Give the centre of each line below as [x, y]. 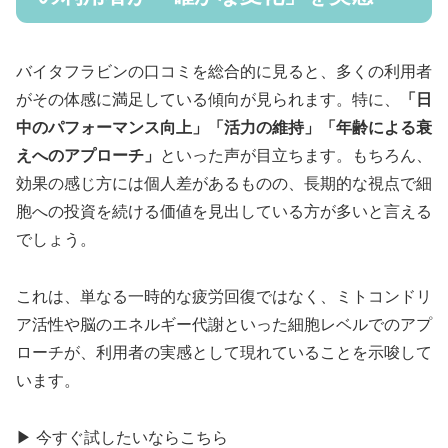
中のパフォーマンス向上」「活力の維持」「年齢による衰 [224, 128]
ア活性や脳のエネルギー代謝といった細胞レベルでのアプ [224, 324]
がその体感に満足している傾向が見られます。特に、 [208, 100]
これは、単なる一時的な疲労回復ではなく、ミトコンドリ [224, 296]
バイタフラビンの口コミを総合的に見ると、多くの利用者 [224, 72]
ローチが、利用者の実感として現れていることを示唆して [224, 352]
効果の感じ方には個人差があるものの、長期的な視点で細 [224, 184]
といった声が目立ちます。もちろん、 [296, 156]
